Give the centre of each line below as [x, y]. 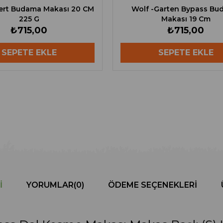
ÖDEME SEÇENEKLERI [153, 185]
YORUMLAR [50, 185]
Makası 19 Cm [186, 19]
